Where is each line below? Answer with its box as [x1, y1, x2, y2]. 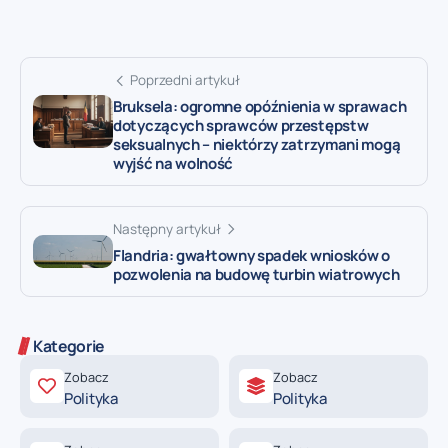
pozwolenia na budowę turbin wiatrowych [113, 263, 400, 285]
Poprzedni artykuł [130, 70, 240, 89]
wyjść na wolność [113, 152, 234, 174]
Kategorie [33, 334, 105, 357]
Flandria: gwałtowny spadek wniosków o [113, 244, 390, 266]
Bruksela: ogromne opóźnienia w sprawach [113, 95, 407, 117]
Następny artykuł [113, 219, 221, 238]
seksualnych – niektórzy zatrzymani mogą [113, 133, 401, 155]
